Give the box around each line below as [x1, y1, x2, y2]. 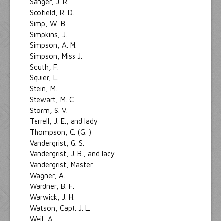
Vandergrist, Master [30, 160, 93, 169]
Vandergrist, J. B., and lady [30, 149, 115, 158]
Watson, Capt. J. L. [30, 203, 92, 212]
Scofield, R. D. [30, 8, 76, 17]
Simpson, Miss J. [30, 51, 84, 60]
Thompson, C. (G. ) [30, 127, 93, 136]
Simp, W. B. [30, 19, 69, 28]
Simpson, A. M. [30, 40, 79, 49]
